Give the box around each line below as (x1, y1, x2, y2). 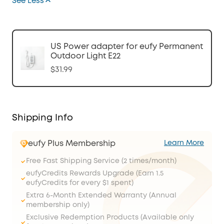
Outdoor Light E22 (50, 52, 120, 60)
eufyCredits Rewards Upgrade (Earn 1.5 (26, 170, 163, 176)
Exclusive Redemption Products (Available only (26, 214, 194, 220)
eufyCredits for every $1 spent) (26, 180, 133, 186)
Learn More (164, 140, 204, 146)
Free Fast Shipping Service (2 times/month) (26, 158, 176, 164)
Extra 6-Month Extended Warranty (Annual (26, 192, 176, 198)
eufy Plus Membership (28, 140, 115, 147)
